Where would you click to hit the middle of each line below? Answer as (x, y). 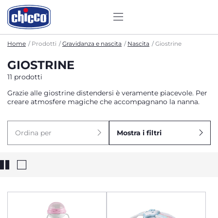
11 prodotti (25, 77)
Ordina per (33, 133)
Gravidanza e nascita (92, 44)
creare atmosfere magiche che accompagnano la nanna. (103, 102)
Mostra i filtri (139, 133)
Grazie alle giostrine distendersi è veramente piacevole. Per (107, 93)
